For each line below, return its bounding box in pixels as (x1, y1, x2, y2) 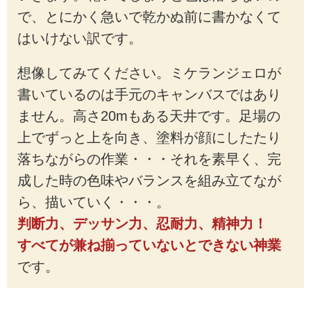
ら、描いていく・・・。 (17, 194, 170, 210)
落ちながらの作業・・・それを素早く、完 (17, 151, 281, 167)
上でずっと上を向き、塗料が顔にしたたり (17, 130, 281, 146)
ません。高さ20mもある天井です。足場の (17, 108, 280, 124)
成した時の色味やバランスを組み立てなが (17, 173, 281, 189)
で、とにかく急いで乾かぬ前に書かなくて (17, 8, 281, 24)
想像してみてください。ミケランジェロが (17, 65, 281, 81)
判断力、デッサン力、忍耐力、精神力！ (17, 216, 281, 232)
